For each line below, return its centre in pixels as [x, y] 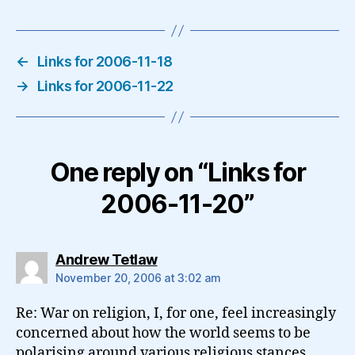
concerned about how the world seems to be [163, 333]
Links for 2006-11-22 [105, 86]
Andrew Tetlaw [107, 260]
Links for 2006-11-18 [105, 61]
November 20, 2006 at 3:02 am [138, 278]
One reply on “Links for [177, 172]
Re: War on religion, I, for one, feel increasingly [176, 313]
